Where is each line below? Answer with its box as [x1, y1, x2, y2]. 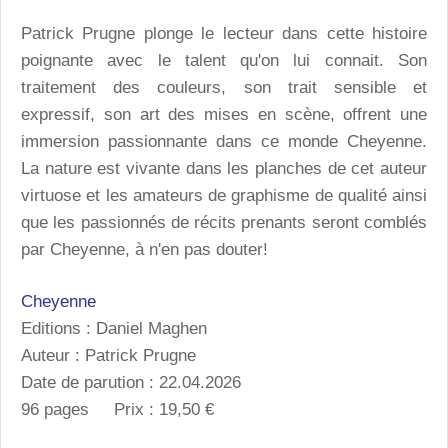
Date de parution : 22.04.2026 [21, 373, 241, 393]
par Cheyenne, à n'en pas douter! [21, 239, 273, 259]
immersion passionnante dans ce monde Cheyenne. [21, 131, 427, 151]
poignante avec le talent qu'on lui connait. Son [21, 50, 427, 70]
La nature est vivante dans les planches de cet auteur [21, 158, 427, 178]
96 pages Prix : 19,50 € [21, 400, 214, 420]
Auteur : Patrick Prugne [21, 346, 196, 366]
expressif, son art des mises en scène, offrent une [21, 104, 427, 124]
